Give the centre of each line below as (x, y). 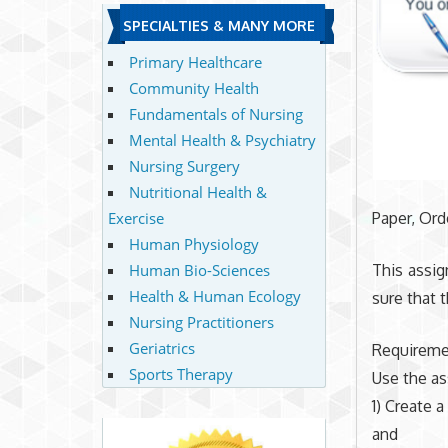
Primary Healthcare (195, 61)
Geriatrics (161, 347)
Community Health (193, 87)
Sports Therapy (180, 373)
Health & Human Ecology (214, 295)
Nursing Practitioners (201, 321)
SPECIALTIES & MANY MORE (218, 26)
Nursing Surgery (184, 165)
